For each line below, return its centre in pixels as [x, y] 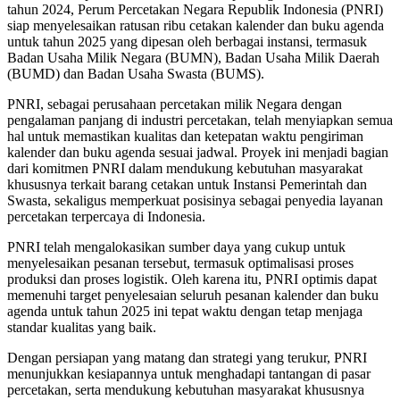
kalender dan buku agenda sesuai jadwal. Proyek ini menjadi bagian [198, 153]
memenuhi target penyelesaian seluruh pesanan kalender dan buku [193, 296]
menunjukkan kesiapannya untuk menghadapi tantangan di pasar [189, 374]
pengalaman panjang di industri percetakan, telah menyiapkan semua [200, 121]
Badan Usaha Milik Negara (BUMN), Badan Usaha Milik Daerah [193, 58]
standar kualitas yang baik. [82, 328]
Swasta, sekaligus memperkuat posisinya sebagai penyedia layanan [195, 201]
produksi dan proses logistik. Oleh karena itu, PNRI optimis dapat [192, 279]
